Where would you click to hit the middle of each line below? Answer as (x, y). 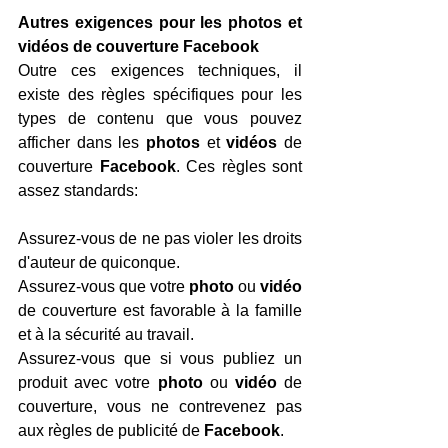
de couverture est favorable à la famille (160, 310)
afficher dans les (82, 142)
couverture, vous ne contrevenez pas (160, 406)
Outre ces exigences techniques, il (160, 70)
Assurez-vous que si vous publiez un (160, 358)
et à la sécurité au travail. (106, 334)
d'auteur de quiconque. (99, 262)
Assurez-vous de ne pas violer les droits (160, 238)
